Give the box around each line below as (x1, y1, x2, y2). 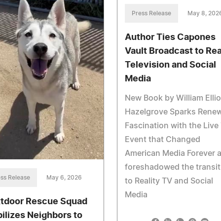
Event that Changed (124, 136, 200, 144)
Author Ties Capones (124, 33, 216, 42)
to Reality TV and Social (124, 177, 213, 185)
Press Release (131, 10, 171, 17)
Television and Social (124, 61, 216, 70)
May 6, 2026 (46, 175, 82, 181)
